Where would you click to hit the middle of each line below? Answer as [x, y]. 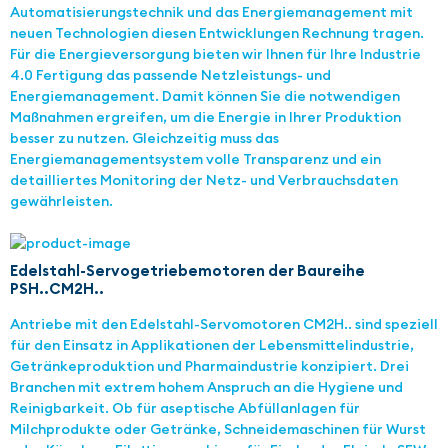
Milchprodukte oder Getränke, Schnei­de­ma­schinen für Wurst [218, 429]
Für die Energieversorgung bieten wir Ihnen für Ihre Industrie [215, 54]
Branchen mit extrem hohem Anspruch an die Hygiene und [206, 387]
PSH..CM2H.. [57, 289]
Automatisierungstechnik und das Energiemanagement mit [211, 12]
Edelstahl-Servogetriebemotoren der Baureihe [187, 271]
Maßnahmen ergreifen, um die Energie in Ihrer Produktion [205, 117]
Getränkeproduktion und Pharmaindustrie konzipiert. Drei [209, 366]
